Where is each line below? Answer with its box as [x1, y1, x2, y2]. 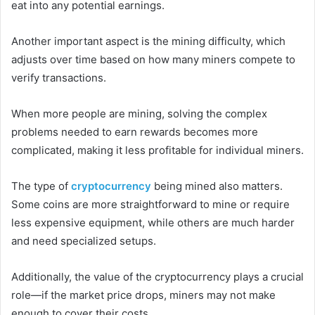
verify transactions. [11, 70, 109, 84]
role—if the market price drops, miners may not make [11, 288, 276, 302]
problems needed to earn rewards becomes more [11, 124, 258, 139]
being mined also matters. [151, 179, 283, 193]
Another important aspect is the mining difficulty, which [11, 34, 285, 48]
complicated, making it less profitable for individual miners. [11, 143, 304, 157]
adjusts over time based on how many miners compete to [11, 52, 295, 66]
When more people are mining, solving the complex [11, 106, 267, 120]
